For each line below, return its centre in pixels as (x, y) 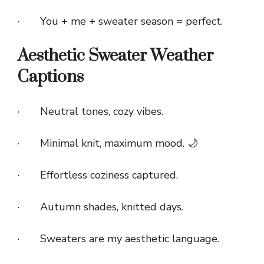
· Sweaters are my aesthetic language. (118, 238)
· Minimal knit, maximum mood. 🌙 (108, 143)
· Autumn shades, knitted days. (100, 207)
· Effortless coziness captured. (98, 175)
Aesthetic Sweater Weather (115, 55)
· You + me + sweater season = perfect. (120, 21)
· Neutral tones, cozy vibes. (90, 111)
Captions (51, 77)
